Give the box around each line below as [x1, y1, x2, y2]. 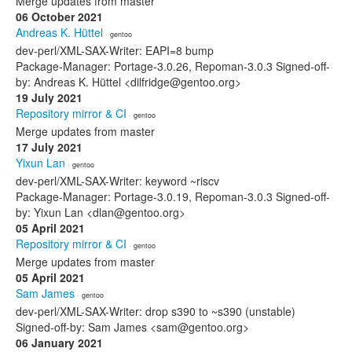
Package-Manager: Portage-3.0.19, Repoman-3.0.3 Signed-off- [16, 189, 330, 204]
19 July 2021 [16, 90, 82, 105]
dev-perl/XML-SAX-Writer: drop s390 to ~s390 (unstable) [16, 303, 295, 319]
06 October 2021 [16, 9, 103, 24]
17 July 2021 [16, 139, 82, 155]
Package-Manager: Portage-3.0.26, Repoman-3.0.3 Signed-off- [16, 58, 330, 74]
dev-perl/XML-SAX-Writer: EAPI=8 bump [16, 42, 214, 58]
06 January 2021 [16, 335, 103, 350]
